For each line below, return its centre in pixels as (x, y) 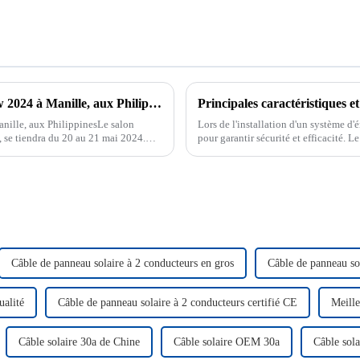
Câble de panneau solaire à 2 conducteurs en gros (123, 263)
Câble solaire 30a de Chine (79, 342)
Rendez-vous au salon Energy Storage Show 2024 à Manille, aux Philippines (155, 103)
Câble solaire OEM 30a (227, 342)
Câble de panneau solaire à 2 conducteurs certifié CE (178, 302)
